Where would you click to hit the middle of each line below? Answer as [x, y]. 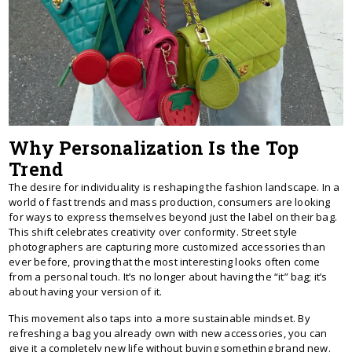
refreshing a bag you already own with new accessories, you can [168, 333]
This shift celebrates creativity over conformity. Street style [153, 231]
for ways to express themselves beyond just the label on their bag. [173, 216]
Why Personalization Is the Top [154, 147]
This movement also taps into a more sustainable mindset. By [159, 318]
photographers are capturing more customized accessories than [167, 246]
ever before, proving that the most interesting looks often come [165, 261]
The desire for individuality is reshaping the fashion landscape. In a [174, 187]
